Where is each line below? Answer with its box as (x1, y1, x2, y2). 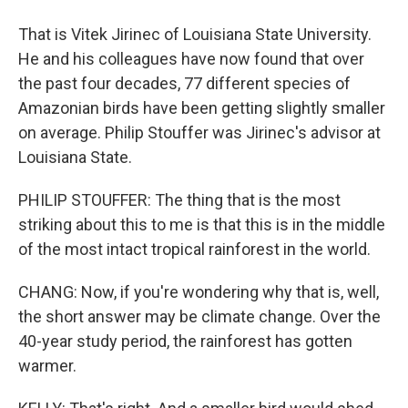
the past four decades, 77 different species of (18, 74, 351, 93)
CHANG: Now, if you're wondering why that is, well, (18, 282, 379, 301)
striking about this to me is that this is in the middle (18, 215, 385, 234)
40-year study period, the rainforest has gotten (18, 331, 352, 351)
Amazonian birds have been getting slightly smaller (18, 98, 385, 117)
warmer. (18, 356, 76, 375)
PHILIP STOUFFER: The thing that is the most (18, 190, 341, 209)
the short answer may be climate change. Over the (18, 307, 381, 326)
